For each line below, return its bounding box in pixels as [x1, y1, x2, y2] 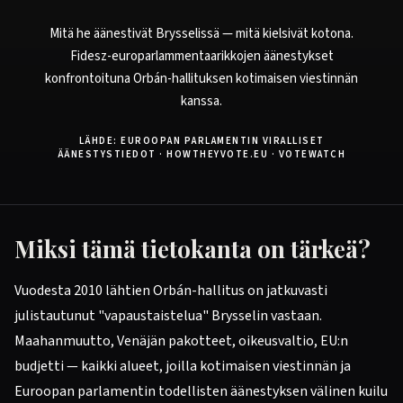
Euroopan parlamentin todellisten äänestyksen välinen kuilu [14, 381, 388, 401]
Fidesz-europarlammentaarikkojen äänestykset [69, 47, 334, 66]
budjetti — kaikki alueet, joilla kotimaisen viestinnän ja [14, 356, 351, 376]
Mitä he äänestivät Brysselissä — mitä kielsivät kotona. [49, 24, 354, 43]
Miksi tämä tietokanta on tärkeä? [14, 233, 371, 264]
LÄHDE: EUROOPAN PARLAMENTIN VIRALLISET [78, 134, 325, 148]
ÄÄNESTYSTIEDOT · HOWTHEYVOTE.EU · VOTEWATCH [57, 148, 346, 161]
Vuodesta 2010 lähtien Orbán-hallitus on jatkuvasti [14, 281, 327, 300]
